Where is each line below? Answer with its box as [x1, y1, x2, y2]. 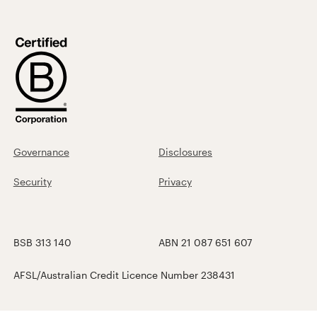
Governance [13, 145, 69, 158]
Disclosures [158, 145, 212, 158]
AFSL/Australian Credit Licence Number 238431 [13, 268, 235, 281]
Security [13, 175, 52, 188]
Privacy [158, 175, 192, 188]
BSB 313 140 [13, 236, 71, 248]
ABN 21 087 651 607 [158, 236, 252, 248]
